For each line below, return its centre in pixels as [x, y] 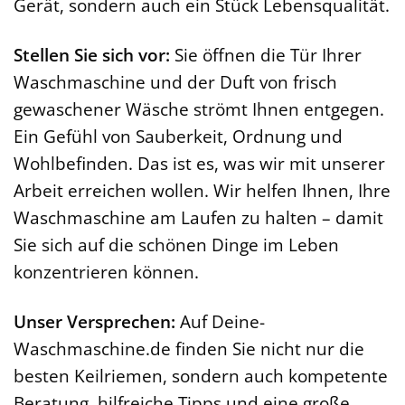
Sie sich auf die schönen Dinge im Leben [176, 244]
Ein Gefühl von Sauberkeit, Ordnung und [178, 136]
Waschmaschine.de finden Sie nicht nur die [189, 348]
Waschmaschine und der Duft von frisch [175, 81]
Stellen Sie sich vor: [92, 54]
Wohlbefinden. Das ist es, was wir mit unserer [199, 163]
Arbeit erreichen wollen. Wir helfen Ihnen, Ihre [202, 190]
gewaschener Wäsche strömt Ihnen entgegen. [199, 108]
